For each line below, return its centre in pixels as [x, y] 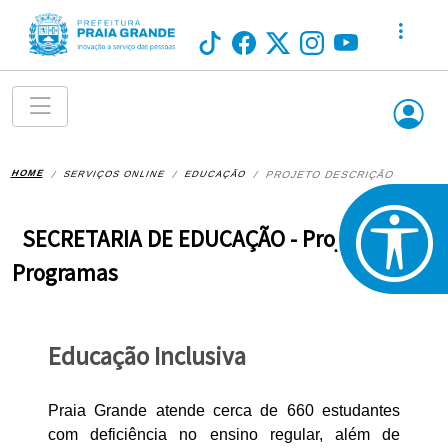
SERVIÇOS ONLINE [115, 174]
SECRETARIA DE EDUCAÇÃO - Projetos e [211, 239]
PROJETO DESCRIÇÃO [330, 175]
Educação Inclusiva [147, 356]
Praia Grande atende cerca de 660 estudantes [224, 411]
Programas [65, 273]
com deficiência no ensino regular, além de [224, 435]
